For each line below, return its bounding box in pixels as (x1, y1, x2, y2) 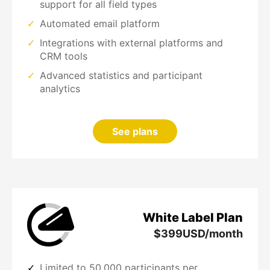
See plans (112, 125, 158, 138)
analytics (40, 83, 80, 95)
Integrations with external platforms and (40, 37, 223, 49)
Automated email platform (40, 17, 160, 30)
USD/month (183, 227, 243, 240)
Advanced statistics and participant (40, 69, 202, 82)
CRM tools (40, 50, 87, 63)
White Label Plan (143, 210, 243, 225)
